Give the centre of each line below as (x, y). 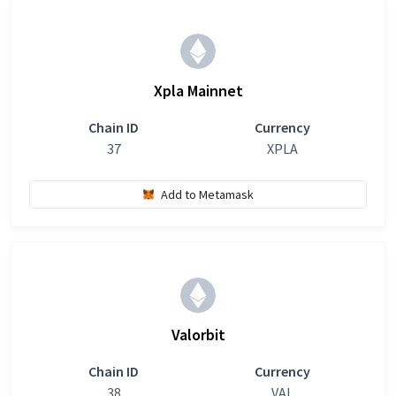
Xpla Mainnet (198, 91)
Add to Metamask (207, 194)
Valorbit (198, 335)
